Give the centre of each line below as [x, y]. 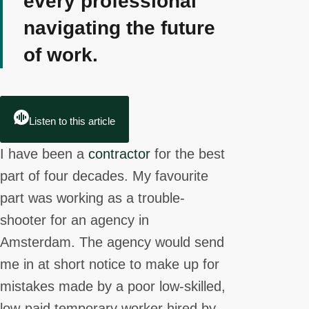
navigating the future [119, 28]
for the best [188, 154]
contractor [119, 154]
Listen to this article [72, 121]
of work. [61, 55]
